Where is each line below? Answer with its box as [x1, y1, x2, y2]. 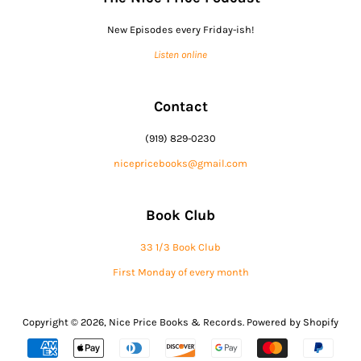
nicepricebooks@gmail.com [114, 157, 247, 170]
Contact [153, 98, 208, 116]
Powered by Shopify [247, 316, 338, 329]
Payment [180, 341, 229, 356]
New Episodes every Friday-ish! [106, 23, 255, 36]
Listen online [154, 48, 207, 61]
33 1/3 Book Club [140, 241, 221, 254]
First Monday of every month [112, 266, 249, 279]
